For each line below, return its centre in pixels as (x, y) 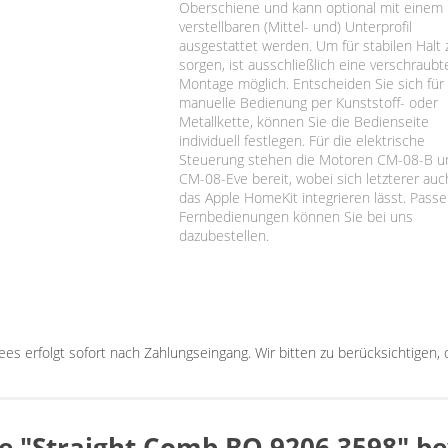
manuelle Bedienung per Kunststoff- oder (308, 102)
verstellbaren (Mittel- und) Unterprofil (295, 26)
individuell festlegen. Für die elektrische (301, 140)
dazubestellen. (223, 235)
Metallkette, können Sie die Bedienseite (303, 121)
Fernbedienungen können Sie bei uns (295, 216)
